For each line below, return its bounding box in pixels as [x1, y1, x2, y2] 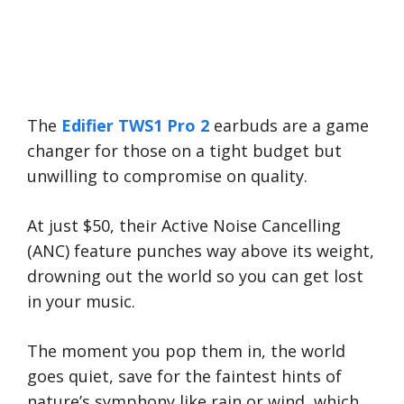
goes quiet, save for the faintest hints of [27, 365, 342, 388]
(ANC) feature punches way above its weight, [27, 240, 374, 262]
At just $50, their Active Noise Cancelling [27, 215, 341, 237]
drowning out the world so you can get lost [27, 265, 363, 288]
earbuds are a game [209, 115, 369, 137]
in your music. [27, 290, 135, 313]
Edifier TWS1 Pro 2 [61, 115, 209, 137]
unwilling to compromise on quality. [27, 165, 308, 188]
